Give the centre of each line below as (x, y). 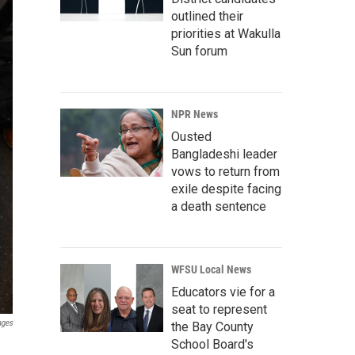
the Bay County (212, 327)
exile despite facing (226, 189)
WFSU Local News (211, 270)
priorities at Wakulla (226, 34)
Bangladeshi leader (224, 155)
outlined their (207, 17)
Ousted (191, 137)
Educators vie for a (223, 292)
